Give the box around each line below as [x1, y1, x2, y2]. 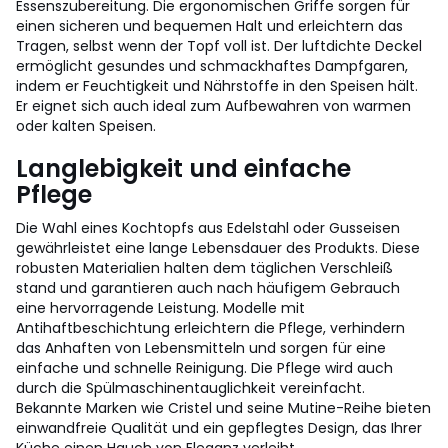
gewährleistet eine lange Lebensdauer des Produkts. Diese [16, 238, 420, 258]
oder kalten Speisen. [16, 116, 156, 136]
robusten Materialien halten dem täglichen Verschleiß [16, 258, 393, 278]
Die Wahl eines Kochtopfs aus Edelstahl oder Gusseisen [16, 218, 400, 238]
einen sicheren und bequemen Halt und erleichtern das [16, 16, 403, 36]
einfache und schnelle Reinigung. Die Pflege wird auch [16, 358, 393, 378]
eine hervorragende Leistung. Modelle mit [16, 298, 305, 318]
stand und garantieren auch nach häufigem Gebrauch [16, 278, 400, 298]
